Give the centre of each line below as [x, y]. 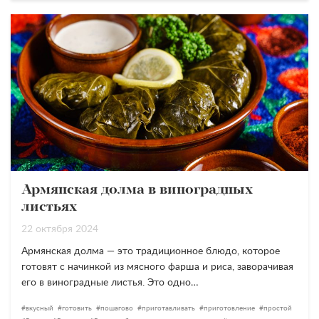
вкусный [40, 308]
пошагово [117, 308]
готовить [77, 308]
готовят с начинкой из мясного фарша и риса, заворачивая [157, 267]
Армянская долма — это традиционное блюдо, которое [151, 251]
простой [278, 308]
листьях [49, 207]
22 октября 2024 [60, 229]
